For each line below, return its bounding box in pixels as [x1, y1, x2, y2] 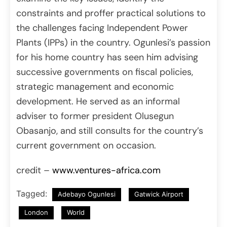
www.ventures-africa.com [52, 164, 161, 177]
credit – [16, 164, 52, 177]
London [24, 208, 48, 217]
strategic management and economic [16, 81, 174, 93]
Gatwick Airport [134, 190, 183, 199]
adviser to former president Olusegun [16, 110, 174, 123]
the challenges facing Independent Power [16, 22, 188, 34]
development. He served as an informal [16, 95, 180, 108]
